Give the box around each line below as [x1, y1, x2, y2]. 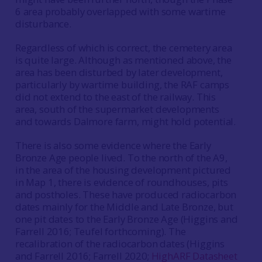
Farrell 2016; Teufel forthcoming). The [15, 224, 186, 238]
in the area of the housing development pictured [15, 163, 232, 177]
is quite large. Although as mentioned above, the [15, 53, 232, 67]
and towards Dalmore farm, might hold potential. [15, 114, 236, 128]
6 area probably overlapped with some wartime [15, 4, 226, 18]
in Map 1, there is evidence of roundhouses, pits [15, 175, 228, 189]
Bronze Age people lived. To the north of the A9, [15, 150, 227, 164]
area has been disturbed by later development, [15, 65, 223, 79]
